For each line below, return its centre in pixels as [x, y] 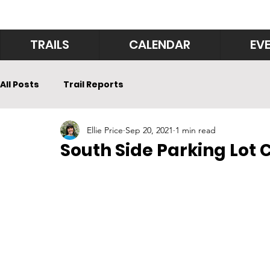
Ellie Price [105, 130]
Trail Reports [93, 84]
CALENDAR [160, 45]
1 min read [196, 130]
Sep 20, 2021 [149, 130]
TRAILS [50, 45]
